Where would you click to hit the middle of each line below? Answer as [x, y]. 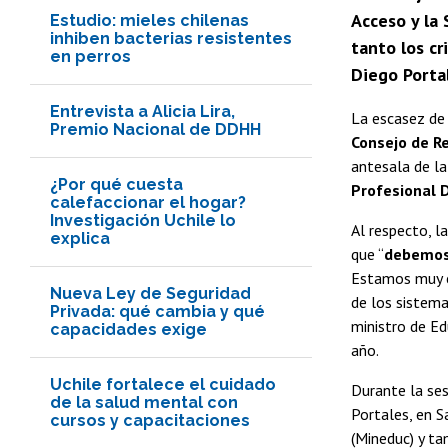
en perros [90, 56]
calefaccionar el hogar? [148, 202]
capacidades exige [128, 329]
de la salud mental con [144, 402]
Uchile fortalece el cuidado [163, 384]
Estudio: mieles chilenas [149, 20]
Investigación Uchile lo [143, 220]
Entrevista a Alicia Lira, [142, 111]
